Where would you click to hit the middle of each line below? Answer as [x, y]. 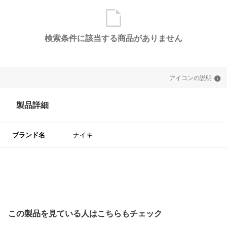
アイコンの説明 [191, 78]
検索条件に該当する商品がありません [113, 39]
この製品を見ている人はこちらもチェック [85, 214]
